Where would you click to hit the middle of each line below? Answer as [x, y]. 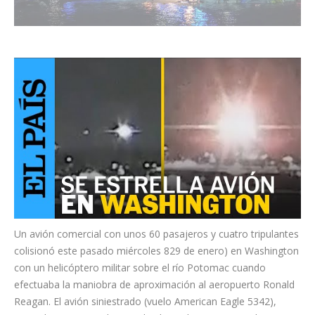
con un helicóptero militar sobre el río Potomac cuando [140, 268]
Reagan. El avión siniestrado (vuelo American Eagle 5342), [145, 302]
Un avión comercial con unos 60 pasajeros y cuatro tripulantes [156, 234]
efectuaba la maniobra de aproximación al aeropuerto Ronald [154, 285]
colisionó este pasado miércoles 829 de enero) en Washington [156, 251]
